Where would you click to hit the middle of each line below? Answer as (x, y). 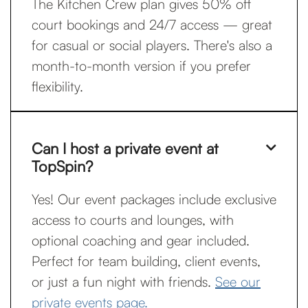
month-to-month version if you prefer (141, 66)
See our (238, 282)
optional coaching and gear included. (141, 240)
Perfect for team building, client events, (146, 261)
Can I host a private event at (125, 148)
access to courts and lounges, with (133, 220)
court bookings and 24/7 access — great (152, 24)
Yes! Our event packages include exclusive (154, 199)
